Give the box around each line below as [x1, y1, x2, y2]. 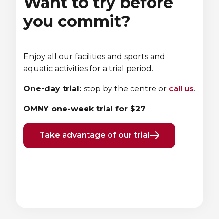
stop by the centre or [84, 84, 169, 93]
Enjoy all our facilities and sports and [23, 51, 165, 61]
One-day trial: [23, 84, 84, 93]
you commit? [23, 11, 131, 31]
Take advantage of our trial [39, 130, 150, 140]
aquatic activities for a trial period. [23, 64, 153, 73]
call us [169, 84, 194, 93]
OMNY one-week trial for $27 [23, 104, 151, 113]
